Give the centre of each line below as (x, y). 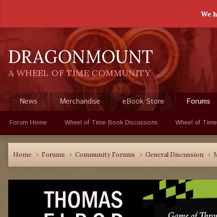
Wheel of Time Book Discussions (111, 123)
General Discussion (175, 155)
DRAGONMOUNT (81, 57)
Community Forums (106, 155)
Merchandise (80, 101)
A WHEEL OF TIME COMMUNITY (79, 73)
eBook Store (143, 101)
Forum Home (28, 123)
